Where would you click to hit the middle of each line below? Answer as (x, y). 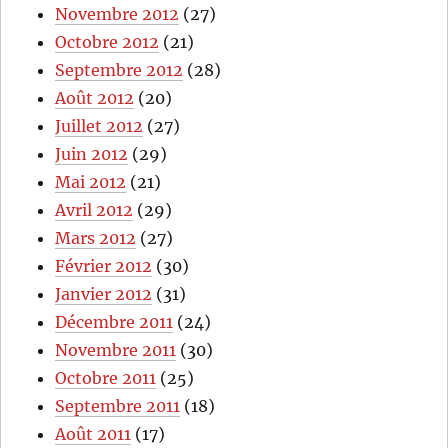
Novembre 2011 (116, 349)
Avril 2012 (94, 209)
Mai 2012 (91, 181)
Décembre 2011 (114, 321)
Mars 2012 (96, 237)
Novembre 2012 (117, 13)
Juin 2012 (92, 153)
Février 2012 (104, 265)
